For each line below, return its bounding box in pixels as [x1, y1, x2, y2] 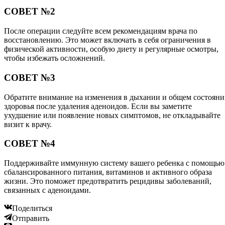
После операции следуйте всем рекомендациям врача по [4, 27, 197, 36]
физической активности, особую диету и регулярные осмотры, [4, 45, 218, 54]
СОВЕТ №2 [4, 6, 55, 17]
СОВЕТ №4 [4, 138, 55, 149]
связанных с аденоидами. [4, 185, 91, 194]
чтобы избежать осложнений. [4, 54, 105, 63]
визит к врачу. [4, 120, 52, 129]
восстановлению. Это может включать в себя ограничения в [4, 36, 211, 45]
